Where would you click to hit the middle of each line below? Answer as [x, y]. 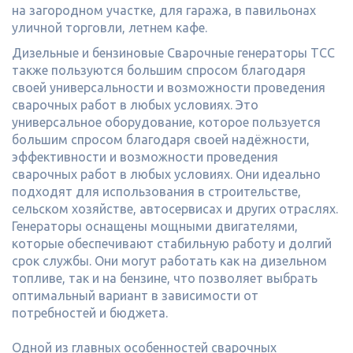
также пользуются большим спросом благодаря [159, 70]
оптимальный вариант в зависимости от [135, 295]
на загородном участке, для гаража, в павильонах [164, 10]
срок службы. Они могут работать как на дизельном [169, 261]
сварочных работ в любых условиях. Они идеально [166, 174]
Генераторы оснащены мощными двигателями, [155, 226]
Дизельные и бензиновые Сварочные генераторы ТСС [173, 53]
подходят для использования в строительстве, [156, 191]
